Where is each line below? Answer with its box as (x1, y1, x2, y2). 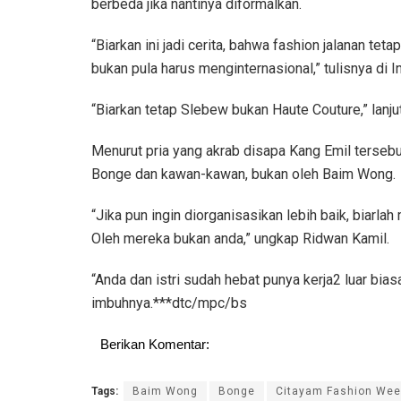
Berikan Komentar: (100, 337, 209, 352)
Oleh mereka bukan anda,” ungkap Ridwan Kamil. (91, 230, 389, 247)
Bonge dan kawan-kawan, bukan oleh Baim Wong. (91, 166, 396, 183)
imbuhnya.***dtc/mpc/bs (91, 294, 247, 311)
